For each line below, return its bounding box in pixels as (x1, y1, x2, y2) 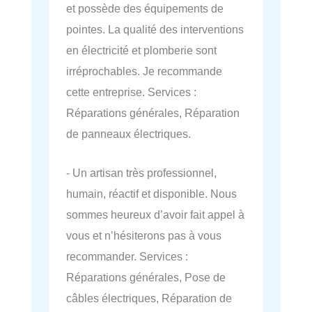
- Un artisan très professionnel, (66, 166, 217, 179)
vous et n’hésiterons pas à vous (66, 228, 221, 242)
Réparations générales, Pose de (66, 270, 226, 283)
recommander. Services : (66, 249, 188, 263)
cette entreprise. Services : (66, 85, 196, 98)
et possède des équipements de (66, 1, 224, 15)
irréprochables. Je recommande (66, 64, 222, 77)
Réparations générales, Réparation (66, 106, 240, 119)
